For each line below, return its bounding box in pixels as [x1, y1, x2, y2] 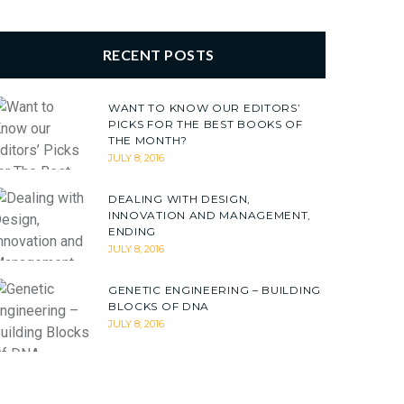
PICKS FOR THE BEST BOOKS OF [108, 117, 303, 132]
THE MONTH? [108, 133, 188, 148]
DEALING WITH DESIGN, [108, 192, 251, 207]
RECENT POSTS [103, 45, 215, 63]
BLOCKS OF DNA [108, 299, 210, 314]
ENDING [108, 225, 157, 239]
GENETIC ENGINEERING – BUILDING [108, 283, 321, 298]
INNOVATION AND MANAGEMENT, [108, 208, 312, 223]
